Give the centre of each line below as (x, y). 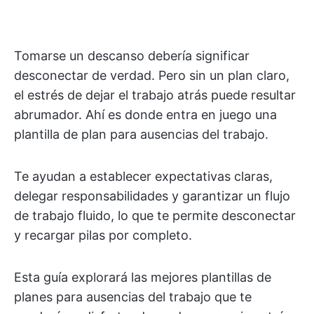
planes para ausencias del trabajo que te (133, 297)
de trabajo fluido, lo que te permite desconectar (155, 216)
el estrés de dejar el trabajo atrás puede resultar (155, 95)
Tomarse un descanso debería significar (132, 56)
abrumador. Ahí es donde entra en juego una (145, 115)
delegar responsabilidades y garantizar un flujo (152, 196)
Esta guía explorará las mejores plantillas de (143, 277)
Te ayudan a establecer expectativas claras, (143, 176)
